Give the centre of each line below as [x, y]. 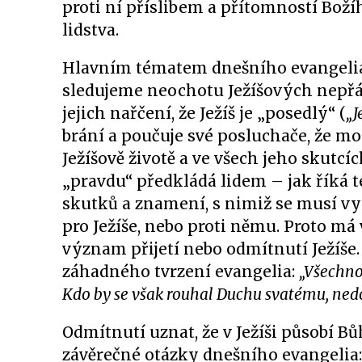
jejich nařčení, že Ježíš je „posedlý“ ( [204, 113]
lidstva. [90, 30]
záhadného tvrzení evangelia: [181, 271]
